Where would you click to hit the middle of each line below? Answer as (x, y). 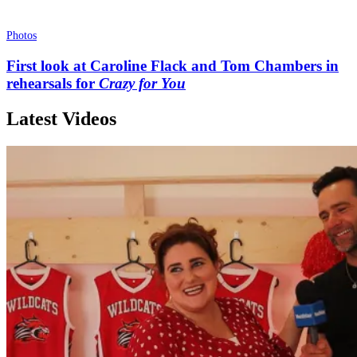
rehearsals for (53, 83)
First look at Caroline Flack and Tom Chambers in (173, 65)
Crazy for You (142, 83)
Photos (22, 35)
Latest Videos (61, 118)
